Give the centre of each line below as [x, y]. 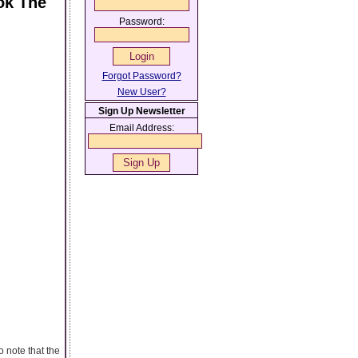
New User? [141, 92]
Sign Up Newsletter [141, 111]
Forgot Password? [141, 76]
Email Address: [141, 128]
